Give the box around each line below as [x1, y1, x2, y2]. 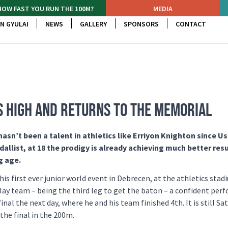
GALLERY [80, 19, 107, 28]
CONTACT [176, 19, 206, 28]
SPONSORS [124, 19, 159, 28]
